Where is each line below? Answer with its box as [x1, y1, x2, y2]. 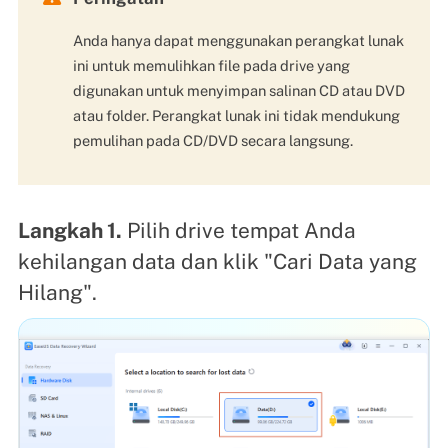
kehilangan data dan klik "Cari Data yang [17, 249, 417, 275]
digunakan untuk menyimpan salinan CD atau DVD [72, 81, 405, 99]
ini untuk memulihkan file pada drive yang [72, 56, 350, 74]
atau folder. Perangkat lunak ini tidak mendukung [72, 106, 400, 124]
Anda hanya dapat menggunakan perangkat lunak [72, 31, 404, 49]
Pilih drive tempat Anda [121, 218, 356, 244]
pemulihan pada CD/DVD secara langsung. [72, 131, 353, 149]
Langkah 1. [17, 218, 122, 244]
